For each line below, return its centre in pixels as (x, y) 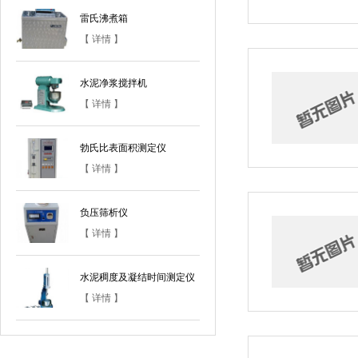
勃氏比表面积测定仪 (123, 148)
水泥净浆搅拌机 (113, 83)
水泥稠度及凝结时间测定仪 (137, 277)
